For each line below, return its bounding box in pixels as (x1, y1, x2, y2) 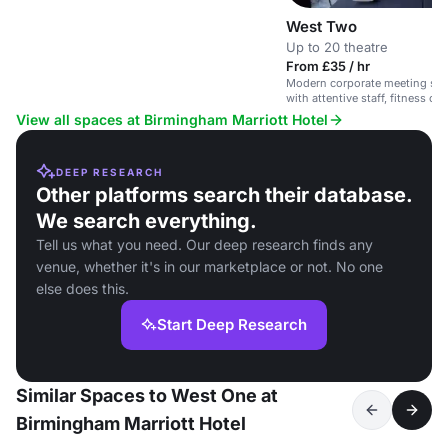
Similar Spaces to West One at (16, 385, 278, 407)
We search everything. (36, 209, 257, 234)
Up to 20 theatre (286, 39, 388, 56)
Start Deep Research (157, 315, 307, 335)
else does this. (36, 280, 129, 298)
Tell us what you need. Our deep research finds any (36, 236, 373, 254)
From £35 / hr (286, 58, 370, 75)
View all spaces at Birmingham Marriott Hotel (16, 111, 328, 129)
